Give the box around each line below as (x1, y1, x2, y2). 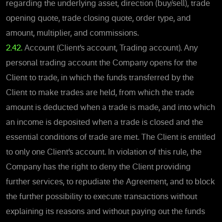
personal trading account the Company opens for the (6, 59, 197, 67)
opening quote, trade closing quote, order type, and (6, 14, 191, 23)
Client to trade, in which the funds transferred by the (6, 74, 194, 82)
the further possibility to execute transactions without (6, 193, 197, 201)
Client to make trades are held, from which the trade (6, 89, 194, 97)
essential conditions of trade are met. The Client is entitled (6, 133, 216, 142)
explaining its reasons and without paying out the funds (6, 208, 205, 216)
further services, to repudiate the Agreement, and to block (6, 178, 215, 186)
